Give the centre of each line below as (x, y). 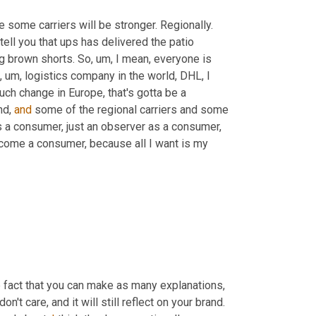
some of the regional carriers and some (130, 109)
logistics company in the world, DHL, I (116, 75)
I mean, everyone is (162, 59)
